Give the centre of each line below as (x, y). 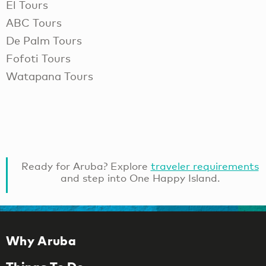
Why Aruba (41, 241)
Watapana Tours (50, 76)
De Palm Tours (44, 41)
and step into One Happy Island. (140, 178)
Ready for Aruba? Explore (86, 166)
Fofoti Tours (38, 58)
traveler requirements (205, 166)
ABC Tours (34, 23)
